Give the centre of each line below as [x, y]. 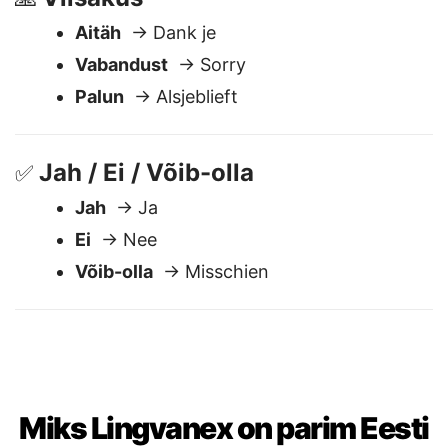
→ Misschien [211, 321]
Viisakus [92, 47]
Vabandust [121, 114]
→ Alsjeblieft [181, 146]
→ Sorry [207, 114]
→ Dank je [168, 82]
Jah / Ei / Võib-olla [146, 222]
